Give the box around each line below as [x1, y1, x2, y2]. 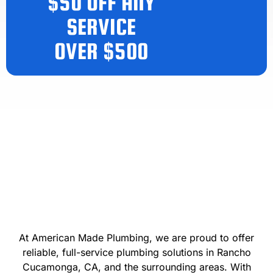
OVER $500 [54, 38, 148, 65]
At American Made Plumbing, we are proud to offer [19, 232, 254, 244]
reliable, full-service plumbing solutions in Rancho [22, 246, 251, 259]
